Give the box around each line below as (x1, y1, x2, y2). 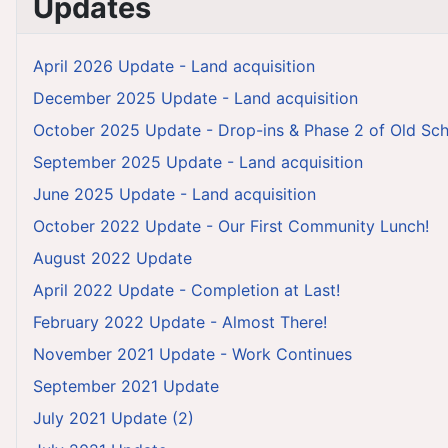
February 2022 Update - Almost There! (33, 312, 327, 333)
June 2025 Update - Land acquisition (33, 184, 316, 205)
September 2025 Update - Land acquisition (33, 152, 363, 173)
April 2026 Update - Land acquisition (33, 56, 315, 77)
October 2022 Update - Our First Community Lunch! (33, 216, 429, 237)
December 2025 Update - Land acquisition (33, 88, 358, 109)
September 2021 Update (33, 376, 219, 397)
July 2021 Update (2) (33, 408, 194, 429)
